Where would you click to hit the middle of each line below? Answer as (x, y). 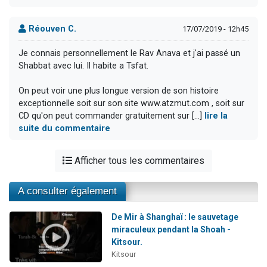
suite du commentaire (64, 128)
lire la (216, 116)
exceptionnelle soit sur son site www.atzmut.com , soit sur (131, 103)
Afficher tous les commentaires (138, 161)
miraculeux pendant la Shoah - (171, 230)
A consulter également (67, 191)
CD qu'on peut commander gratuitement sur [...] (111, 116)
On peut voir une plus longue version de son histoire (119, 91)
